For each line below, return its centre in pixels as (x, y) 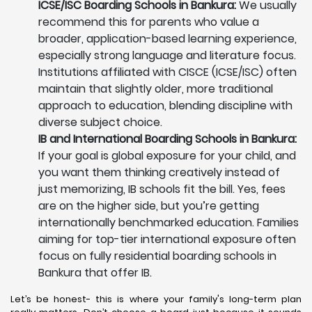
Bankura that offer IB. (95, 273)
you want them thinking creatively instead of (159, 173)
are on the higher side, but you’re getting (149, 206)
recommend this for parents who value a (149, 22)
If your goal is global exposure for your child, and (167, 156)
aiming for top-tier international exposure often (167, 240)
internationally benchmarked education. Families (169, 223)
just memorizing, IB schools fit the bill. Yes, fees (162, 189)
